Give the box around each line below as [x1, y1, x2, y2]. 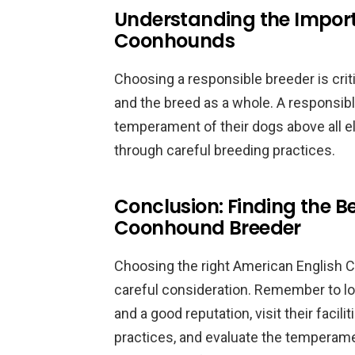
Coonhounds [114, 28, 235, 54]
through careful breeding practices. [114, 142, 335, 158]
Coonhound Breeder [114, 215, 301, 241]
